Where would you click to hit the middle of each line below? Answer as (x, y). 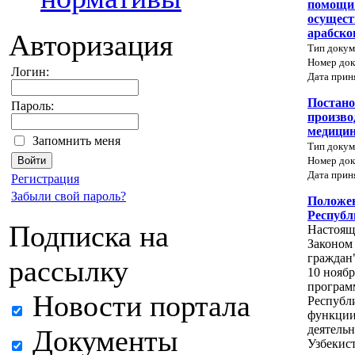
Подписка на (89, 236)
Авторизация (91, 45)
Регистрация (45, 179)
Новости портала (137, 306)
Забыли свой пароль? (69, 196)
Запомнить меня (76, 141)
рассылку (69, 271)
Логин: (30, 72)
